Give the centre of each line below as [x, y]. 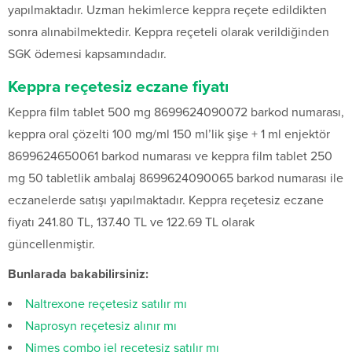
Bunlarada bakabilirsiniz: [78, 275]
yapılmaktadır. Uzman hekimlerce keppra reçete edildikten [167, 11]
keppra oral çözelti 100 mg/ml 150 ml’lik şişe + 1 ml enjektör [169, 135]
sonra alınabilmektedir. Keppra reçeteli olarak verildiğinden [169, 33]
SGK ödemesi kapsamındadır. [87, 55]
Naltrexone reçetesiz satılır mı [106, 304]
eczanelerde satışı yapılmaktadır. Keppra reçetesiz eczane [166, 201]
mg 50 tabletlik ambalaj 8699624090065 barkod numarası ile [176, 179]
